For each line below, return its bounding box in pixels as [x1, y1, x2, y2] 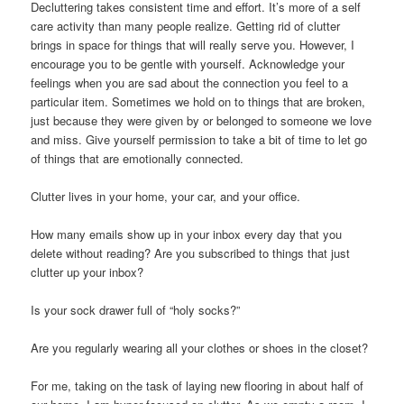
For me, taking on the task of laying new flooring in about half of [31, 377, 364, 395]
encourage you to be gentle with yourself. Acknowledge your [31, 54, 345, 72]
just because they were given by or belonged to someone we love [31, 111, 372, 129]
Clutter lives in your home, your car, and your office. [31, 187, 301, 205]
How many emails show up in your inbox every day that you [31, 225, 343, 243]
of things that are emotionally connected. [31, 149, 244, 167]
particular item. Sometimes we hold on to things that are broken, [31, 92, 366, 110]
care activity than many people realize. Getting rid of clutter [31, 16, 341, 34]
